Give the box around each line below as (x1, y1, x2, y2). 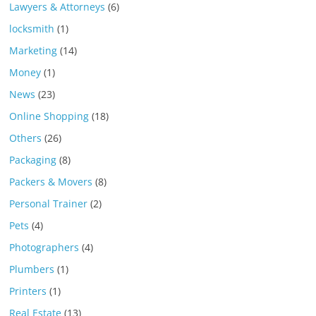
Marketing (9, 43, 58, 57)
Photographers (9, 240, 80, 254)
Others (9, 130, 42, 145)
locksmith (9, 21, 55, 35)
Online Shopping (9, 109, 90, 123)
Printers (9, 284, 47, 298)
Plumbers (9, 262, 55, 276)
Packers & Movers (9, 174, 93, 188)
